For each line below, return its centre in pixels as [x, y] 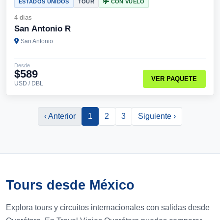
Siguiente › [157, 116]
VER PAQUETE [174, 79]
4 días [23, 17]
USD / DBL [29, 83]
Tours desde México [70, 185]
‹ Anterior [60, 116]
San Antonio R [42, 29]
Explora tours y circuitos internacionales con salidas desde [108, 207]
